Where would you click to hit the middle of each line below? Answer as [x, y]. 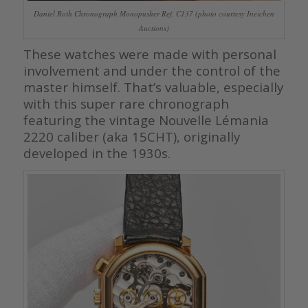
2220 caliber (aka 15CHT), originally [131, 136]
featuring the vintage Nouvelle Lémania [146, 120]
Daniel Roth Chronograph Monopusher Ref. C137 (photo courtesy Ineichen [154, 13]
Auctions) [154, 27]
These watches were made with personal [150, 54]
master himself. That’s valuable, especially [153, 87]
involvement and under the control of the [152, 70]
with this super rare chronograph [126, 103]
